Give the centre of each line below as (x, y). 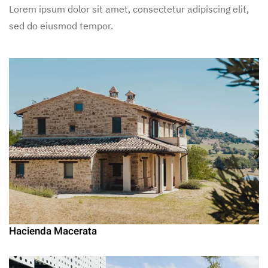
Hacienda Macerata (53, 232)
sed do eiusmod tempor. (61, 25)
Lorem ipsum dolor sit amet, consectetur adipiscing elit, (129, 9)
